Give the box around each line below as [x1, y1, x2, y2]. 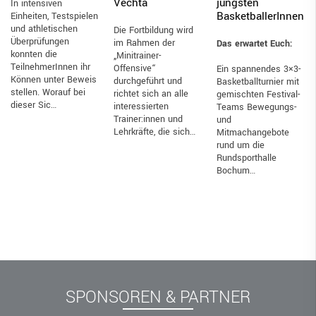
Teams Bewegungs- [217, 100, 296, 114]
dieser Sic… [11, 98, 56, 112]
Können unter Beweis [11, 73, 97, 87]
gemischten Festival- [217, 87, 300, 101]
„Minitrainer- [114, 49, 161, 63]
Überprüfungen [11, 35, 69, 49]
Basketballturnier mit [217, 75, 299, 88]
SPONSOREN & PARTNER [66, 286, 250, 310]
